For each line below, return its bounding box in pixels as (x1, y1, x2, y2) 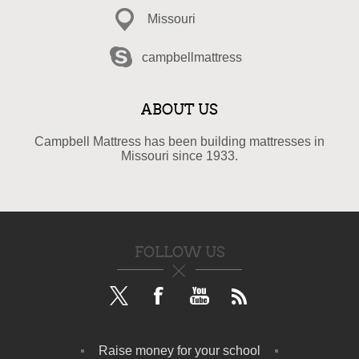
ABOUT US (141, 101, 218, 119)
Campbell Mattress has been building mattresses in (34, 135, 325, 148)
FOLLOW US (134, 244, 225, 261)
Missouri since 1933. (121, 149, 238, 163)
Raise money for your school (99, 344, 260, 357)
